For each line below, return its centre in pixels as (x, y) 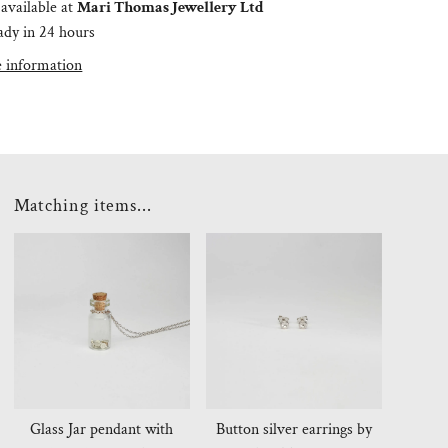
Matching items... (82, 206)
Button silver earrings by (293, 430)
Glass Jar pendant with (102, 430)
